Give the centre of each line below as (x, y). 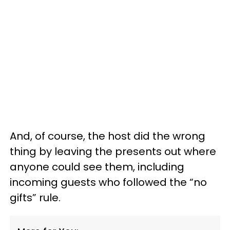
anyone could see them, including (97, 167)
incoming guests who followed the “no (108, 182)
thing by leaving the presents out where (113, 151)
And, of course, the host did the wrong (108, 136)
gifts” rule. (35, 198)
